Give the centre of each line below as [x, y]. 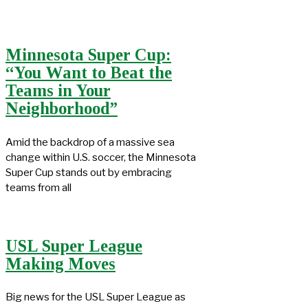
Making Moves [60, 263]
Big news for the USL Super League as [96, 297]
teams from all [38, 187]
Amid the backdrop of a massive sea [90, 142]
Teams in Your [58, 91]
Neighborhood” [62, 109]
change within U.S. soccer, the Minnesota [101, 157]
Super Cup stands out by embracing [89, 172]
